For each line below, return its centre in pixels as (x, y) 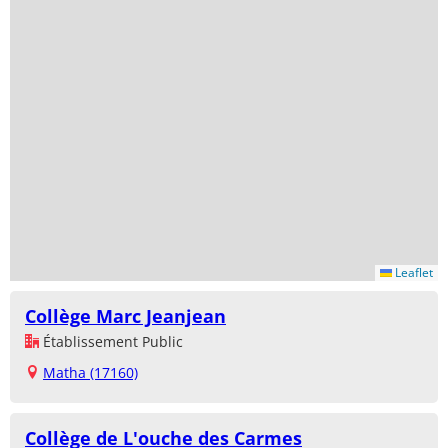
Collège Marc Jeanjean (125, 316)
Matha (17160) (90, 373)
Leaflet (412, 273)
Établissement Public (111, 342)
